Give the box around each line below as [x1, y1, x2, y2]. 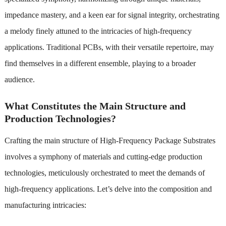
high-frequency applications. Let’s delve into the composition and [4, 184, 212, 193]
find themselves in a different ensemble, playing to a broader [4, 59, 196, 68]
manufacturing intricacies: [4, 200, 86, 209]
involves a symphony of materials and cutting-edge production [4, 152, 202, 161]
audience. [4, 75, 35, 84]
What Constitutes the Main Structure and [4, 100, 186, 111]
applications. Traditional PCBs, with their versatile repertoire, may [4, 42, 214, 51]
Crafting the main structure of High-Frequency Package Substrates [4, 136, 215, 145]
